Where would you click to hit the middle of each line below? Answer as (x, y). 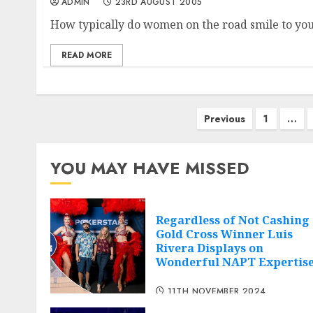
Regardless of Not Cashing (233, 220)
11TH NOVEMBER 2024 (217, 291)
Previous (224, 119)
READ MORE (87, 56)
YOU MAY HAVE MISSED (150, 168)
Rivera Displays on (210, 248)
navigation (76, 140)
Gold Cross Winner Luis (224, 234)
